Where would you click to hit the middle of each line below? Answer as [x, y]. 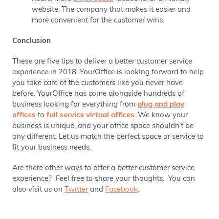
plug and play [161, 105]
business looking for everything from [75, 105]
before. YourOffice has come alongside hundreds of [98, 94]
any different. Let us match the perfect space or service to [108, 137]
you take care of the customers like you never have [98, 83]
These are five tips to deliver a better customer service [102, 62]
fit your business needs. [52, 148]
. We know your [161, 116]
